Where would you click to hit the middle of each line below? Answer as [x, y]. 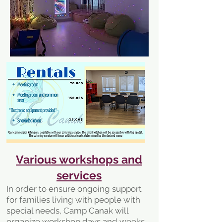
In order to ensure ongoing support [74, 189]
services [79, 175]
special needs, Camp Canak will [67, 211]
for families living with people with [73, 200]
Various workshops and [79, 159]
